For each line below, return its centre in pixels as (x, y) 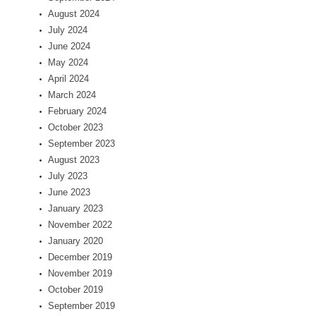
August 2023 (74, 160)
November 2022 (80, 225)
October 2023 (75, 128)
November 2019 (80, 274)
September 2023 (81, 144)
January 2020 (75, 241)
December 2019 (80, 257)
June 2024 (69, 47)
